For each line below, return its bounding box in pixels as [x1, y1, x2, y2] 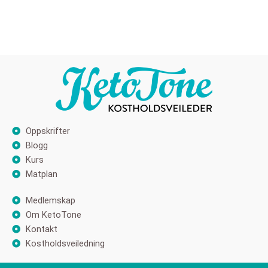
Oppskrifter [25, 125, 70, 136]
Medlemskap [25, 194, 75, 206]
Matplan [25, 168, 57, 179]
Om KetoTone [25, 209, 81, 220]
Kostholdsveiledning [25, 237, 105, 249]
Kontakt [25, 223, 57, 234]
